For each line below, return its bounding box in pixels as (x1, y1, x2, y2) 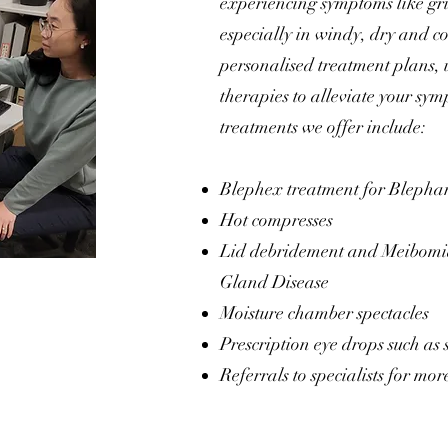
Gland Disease (220, 271, 330, 293)
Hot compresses (220, 209, 334, 231)
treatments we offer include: (220, 116, 427, 138)
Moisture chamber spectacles (220, 302, 430, 324)
